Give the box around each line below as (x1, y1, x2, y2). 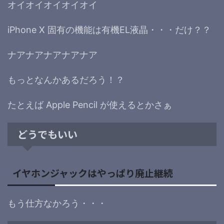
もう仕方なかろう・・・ (7, 198, 106, 208)
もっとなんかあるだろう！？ (7, 74, 124, 85)
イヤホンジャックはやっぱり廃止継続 (12, 166, 173, 179)
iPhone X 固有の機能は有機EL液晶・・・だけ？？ (7, 24, 211, 35)
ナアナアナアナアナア (7, 49, 97, 60)
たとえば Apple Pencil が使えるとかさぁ (7, 99, 172, 110)
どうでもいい (17, 127, 77, 141)
